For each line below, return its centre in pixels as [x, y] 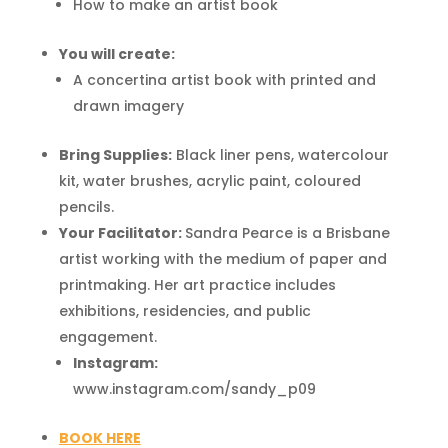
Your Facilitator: [121, 233]
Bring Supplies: [115, 155]
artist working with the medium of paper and [222, 259]
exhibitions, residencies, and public [184, 311]
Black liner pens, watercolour [280, 155]
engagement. [107, 337]
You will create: [116, 54]
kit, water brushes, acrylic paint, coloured [209, 181]
